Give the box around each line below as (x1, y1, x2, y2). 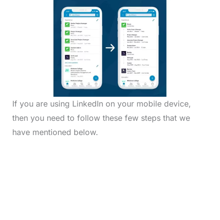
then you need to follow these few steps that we (12, 113, 190, 123)
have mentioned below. (12, 127, 98, 137)
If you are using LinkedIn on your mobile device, (12, 99, 191, 109)
